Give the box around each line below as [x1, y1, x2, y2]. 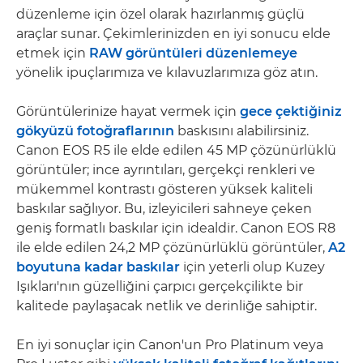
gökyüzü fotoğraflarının [16, 123, 174, 139]
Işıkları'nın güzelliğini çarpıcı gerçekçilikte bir [16, 279, 303, 294]
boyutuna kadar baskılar [16, 259, 180, 275]
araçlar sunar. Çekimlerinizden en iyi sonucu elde [16, 26, 331, 41]
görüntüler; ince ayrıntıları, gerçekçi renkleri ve [16, 162, 315, 177]
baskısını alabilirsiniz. [174, 123, 309, 139]
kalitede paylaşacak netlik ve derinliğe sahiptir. [16, 298, 317, 314]
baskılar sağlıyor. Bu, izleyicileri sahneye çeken [16, 201, 312, 216]
